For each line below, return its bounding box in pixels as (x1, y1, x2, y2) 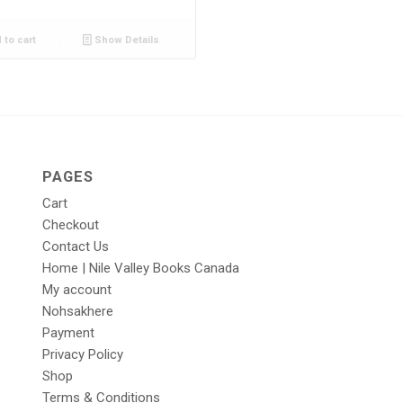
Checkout (41, 216, 99, 233)
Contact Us (41, 237, 109, 255)
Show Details (92, 33, 160, 46)
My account (41, 281, 112, 298)
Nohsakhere (41, 302, 113, 319)
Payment (41, 324, 94, 341)
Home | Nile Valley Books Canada (41, 259, 239, 276)
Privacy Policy (41, 345, 123, 363)
